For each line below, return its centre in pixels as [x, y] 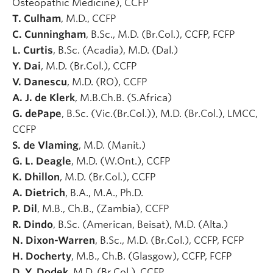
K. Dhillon [36, 177]
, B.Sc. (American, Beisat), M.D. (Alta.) [142, 224]
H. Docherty [42, 256]
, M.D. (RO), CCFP [108, 82]
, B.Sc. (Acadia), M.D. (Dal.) [117, 50]
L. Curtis [33, 50]
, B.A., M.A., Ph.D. [105, 193]
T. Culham [37, 18]
